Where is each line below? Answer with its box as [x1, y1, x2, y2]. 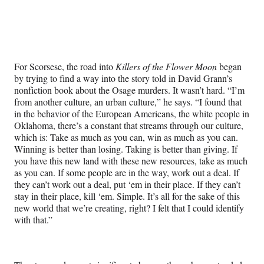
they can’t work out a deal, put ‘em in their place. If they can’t [14, 177, 240, 190]
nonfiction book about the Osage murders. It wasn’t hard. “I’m [14, 83, 245, 96]
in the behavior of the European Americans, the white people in [14, 107, 249, 120]
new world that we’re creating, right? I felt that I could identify [14, 201, 244, 214]
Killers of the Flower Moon [115, 60, 217, 72]
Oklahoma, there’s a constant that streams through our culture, [14, 118, 243, 131]
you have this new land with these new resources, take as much [14, 154, 247, 167]
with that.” [14, 213, 52, 226]
